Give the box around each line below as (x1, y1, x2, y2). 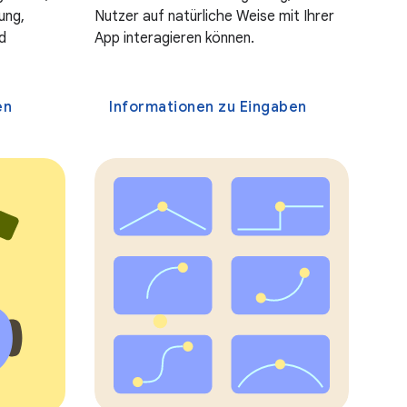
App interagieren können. (94, 28, 254, 47)
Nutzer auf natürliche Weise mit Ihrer (94, 6, 334, 25)
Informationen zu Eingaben (109, 97, 307, 116)
